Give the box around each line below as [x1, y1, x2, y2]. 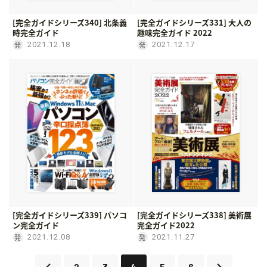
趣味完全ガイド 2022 [137, 26, 212, 38]
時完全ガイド [13, 26, 59, 38]
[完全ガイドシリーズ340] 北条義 [13, 16, 127, 28]
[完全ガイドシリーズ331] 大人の [137, 16, 252, 28]
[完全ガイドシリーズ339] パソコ [13, 209, 127, 221]
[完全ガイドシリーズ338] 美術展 [137, 209, 252, 221]
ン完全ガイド [13, 219, 59, 231]
